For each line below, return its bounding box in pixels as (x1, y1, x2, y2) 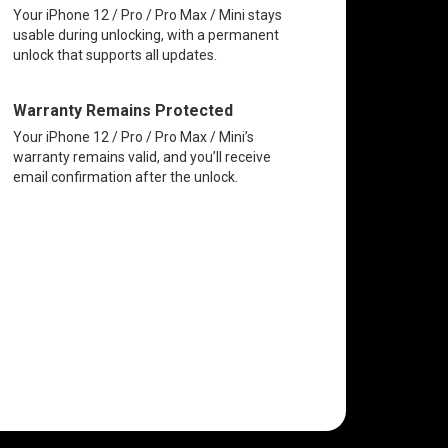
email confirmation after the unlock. (12, 168, 238, 185)
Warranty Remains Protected (12, 100, 233, 120)
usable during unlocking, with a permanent (12, 26, 279, 43)
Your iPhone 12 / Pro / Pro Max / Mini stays (12, 6, 282, 23)
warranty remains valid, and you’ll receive (12, 148, 271, 165)
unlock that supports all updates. (12, 46, 217, 63)
